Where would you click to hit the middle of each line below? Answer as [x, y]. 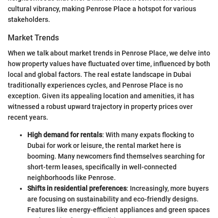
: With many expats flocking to [148, 135]
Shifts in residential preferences [77, 189]
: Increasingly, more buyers [168, 189]
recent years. [28, 118]
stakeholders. [29, 20]
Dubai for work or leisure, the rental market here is [104, 146]
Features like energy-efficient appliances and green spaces [118, 210]
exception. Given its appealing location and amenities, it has [101, 96]
